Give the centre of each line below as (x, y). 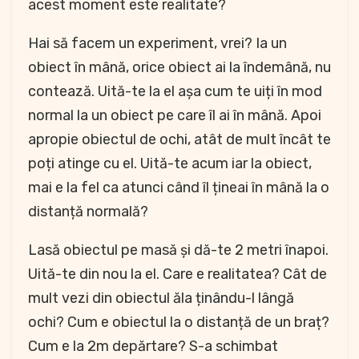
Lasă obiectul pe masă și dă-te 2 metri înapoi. (178, 250)
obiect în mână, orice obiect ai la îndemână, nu (179, 67)
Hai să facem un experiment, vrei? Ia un (157, 43)
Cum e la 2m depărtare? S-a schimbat (153, 346)
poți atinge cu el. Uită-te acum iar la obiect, (170, 163)
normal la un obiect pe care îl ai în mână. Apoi (175, 115)
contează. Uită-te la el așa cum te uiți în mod (175, 91)
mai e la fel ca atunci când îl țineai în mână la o (179, 187)
